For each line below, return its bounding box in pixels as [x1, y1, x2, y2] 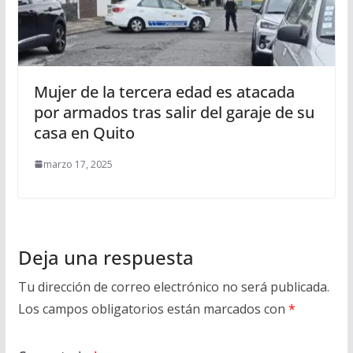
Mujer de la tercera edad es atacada [33, 80, 295, 102]
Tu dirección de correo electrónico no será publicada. [17, 277, 329, 295]
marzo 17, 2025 [43, 157, 113, 171]
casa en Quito [33, 121, 135, 143]
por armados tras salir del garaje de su [33, 101, 314, 123]
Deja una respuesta [17, 243, 194, 270]
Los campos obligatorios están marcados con [17, 299, 288, 318]
